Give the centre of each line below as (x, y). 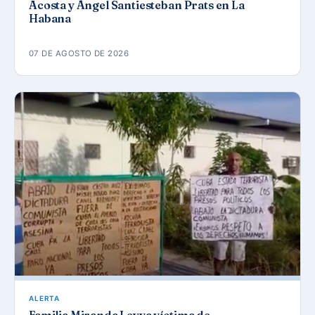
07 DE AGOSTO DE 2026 (79, 53)
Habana (50, 18)
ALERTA (44, 298)
